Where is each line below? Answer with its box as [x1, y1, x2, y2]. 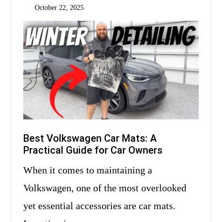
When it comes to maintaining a [23, 165, 33, 176]
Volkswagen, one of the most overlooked [23, 182, 186, 194]
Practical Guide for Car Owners [23, 144, 163, 157]
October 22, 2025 [34, 4, 84, 11]
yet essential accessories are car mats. [23, 200, 175, 212]
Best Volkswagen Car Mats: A [23, 132, 157, 145]
